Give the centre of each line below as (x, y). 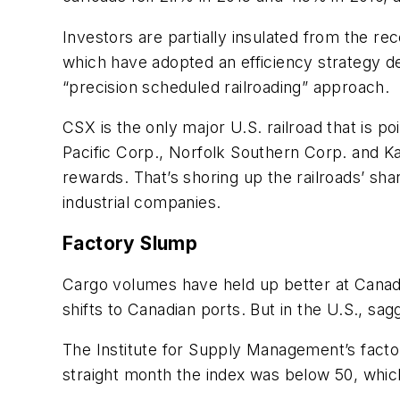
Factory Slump (130, 244)
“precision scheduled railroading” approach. (226, 87)
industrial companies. (142, 203)
